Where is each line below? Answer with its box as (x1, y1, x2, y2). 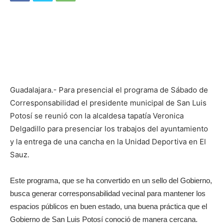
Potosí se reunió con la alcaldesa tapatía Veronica (10, 111, 184, 121)
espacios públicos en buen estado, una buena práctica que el (10, 202, 207, 211)
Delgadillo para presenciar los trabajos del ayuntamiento (10, 124, 208, 134)
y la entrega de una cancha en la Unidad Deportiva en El (10, 137, 206, 147)
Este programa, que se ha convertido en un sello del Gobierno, (10, 176, 212, 185)
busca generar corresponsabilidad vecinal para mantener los (10, 189, 206, 198)
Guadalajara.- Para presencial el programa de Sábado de (10, 85, 208, 95)
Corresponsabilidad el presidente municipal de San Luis (10, 98, 207, 108)
